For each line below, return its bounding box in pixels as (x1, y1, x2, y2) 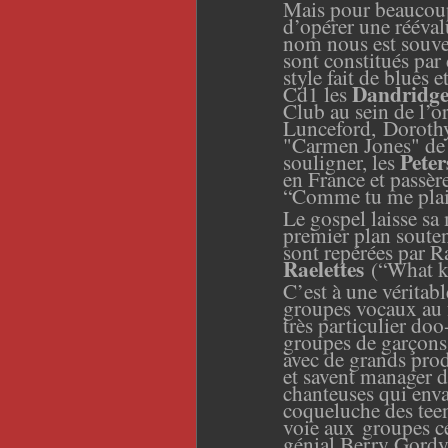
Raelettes (283, 252, 364, 284)
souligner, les (283, 146, 400, 176)
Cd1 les (283, 78, 352, 108)
